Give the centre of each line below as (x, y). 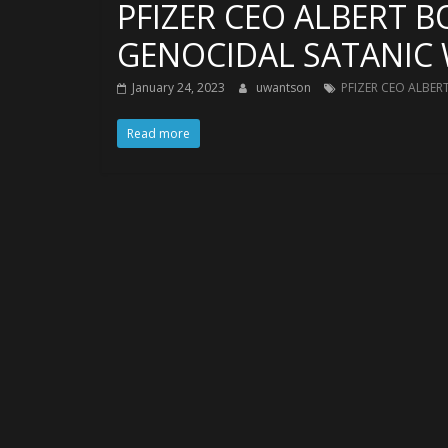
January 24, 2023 (178, 87)
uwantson (285, 87)
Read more (158, 133)
